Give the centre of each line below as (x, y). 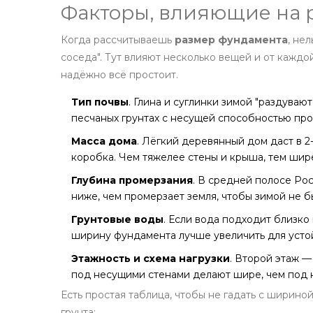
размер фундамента (231, 40)
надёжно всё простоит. (119, 75)
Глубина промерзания (132, 181)
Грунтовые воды (117, 220)
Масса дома (104, 141)
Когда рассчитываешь (118, 40)
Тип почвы (100, 102)
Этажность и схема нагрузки (151, 259)
